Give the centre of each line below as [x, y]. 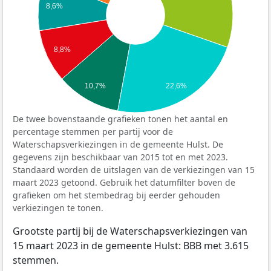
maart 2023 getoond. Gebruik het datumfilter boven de [124, 183]
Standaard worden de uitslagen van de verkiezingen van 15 [134, 170]
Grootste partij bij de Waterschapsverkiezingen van [130, 231]
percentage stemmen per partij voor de [93, 132]
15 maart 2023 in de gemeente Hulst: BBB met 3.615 [131, 246]
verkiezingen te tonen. [58, 208]
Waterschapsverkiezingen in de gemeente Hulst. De [118, 145]
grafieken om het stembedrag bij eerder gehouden [116, 195]
